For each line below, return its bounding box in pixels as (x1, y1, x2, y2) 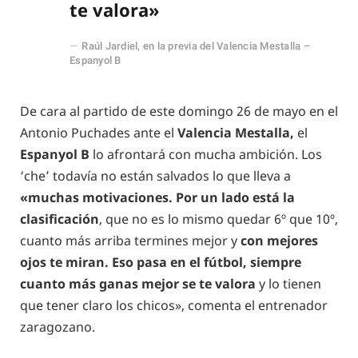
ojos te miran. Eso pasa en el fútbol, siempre (20, 253, 301, 272)
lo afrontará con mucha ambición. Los (93, 145, 322, 164)
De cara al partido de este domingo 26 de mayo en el (20, 102, 338, 121)
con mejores (241, 232, 318, 250)
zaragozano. (20, 318, 95, 336)
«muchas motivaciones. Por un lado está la (20, 189, 295, 207)
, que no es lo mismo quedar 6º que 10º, (99, 210, 338, 229)
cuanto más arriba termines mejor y (20, 232, 241, 250)
